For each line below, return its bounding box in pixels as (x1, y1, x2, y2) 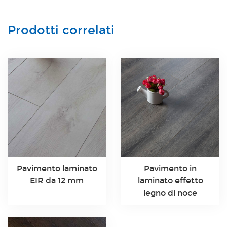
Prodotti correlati (8, 23, 115, 37)
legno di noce (143, 187, 197, 198)
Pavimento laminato (16, 163, 97, 173)
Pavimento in (144, 163, 197, 173)
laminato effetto (137, 175, 203, 185)
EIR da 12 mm (30, 175, 84, 185)
